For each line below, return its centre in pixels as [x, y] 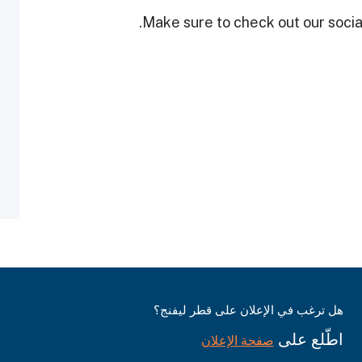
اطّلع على [308, 340]
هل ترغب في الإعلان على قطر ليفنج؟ [248, 310]
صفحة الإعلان [237, 341]
